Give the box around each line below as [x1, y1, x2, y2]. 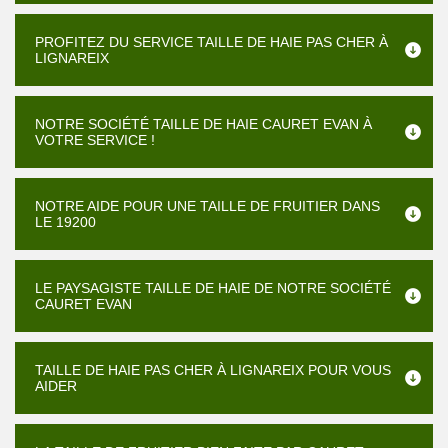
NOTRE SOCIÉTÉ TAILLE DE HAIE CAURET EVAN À [35, 116, 372, 132]
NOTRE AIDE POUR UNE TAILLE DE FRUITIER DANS [35, 198, 380, 214]
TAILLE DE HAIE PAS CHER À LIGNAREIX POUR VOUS [35, 362, 391, 378]
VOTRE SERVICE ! [35, 132, 155, 148]
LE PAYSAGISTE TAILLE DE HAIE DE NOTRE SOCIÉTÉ [35, 280, 391, 296]
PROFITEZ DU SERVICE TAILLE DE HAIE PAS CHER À [35, 34, 388, 50]
